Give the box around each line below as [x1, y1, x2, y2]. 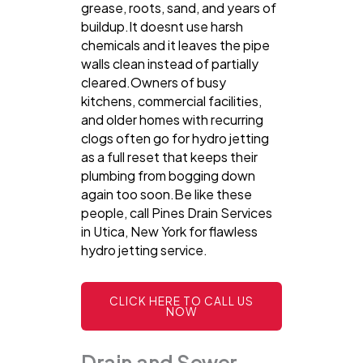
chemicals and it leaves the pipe [81, 36, 270, 53]
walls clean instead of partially [81, 54, 258, 72]
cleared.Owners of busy [81, 73, 226, 91]
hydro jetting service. [81, 241, 207, 258]
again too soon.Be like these [81, 185, 252, 203]
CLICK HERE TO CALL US [109, 293, 254, 308]
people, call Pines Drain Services [81, 203, 272, 221]
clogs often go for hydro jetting [81, 129, 269, 147]
